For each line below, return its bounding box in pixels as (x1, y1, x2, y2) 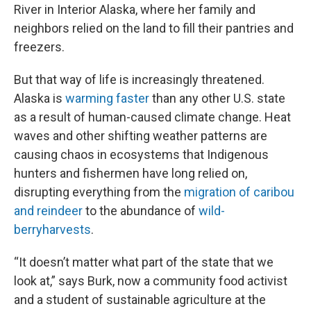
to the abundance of (83, 203, 199, 218)
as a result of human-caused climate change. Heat (14, 110, 291, 124)
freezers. (14, 40, 65, 54)
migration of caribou (184, 185, 294, 199)
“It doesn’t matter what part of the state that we (14, 255, 274, 269)
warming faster (65, 91, 149, 106)
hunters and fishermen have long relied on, (14, 166, 247, 180)
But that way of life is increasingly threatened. (14, 72, 264, 87)
